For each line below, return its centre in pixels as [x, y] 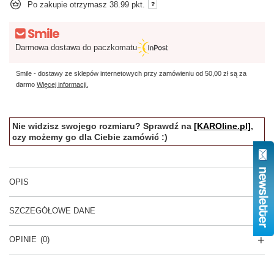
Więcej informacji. [62, 85]
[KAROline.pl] [222, 126]
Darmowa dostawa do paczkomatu [76, 48]
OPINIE [23, 240]
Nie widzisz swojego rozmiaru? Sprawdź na [103, 126]
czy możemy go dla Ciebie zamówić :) [90, 137]
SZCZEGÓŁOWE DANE [52, 211]
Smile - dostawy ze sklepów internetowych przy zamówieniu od [110, 74]
